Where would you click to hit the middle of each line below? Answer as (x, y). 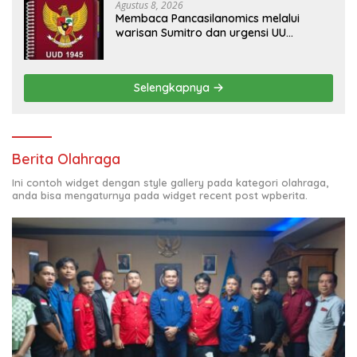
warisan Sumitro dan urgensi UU (201, 32)
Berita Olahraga (66, 159)
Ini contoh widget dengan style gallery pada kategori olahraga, (170, 182)
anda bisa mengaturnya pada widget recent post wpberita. (160, 195)
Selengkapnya (173, 87)
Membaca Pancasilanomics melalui (208, 18)
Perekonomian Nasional (179, 47)
